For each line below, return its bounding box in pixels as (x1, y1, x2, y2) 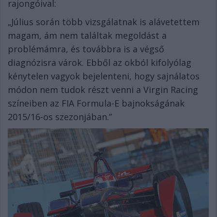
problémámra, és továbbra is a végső (8, 43, 164, 55)
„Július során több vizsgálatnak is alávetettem (8, 16, 200, 28)
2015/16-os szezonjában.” (8, 111, 112, 123)
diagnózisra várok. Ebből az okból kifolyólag (8, 57, 191, 68)
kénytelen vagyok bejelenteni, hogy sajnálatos (8, 70, 200, 82)
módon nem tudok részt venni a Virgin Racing (8, 84, 198, 95)
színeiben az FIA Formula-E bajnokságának (8, 97, 185, 109)
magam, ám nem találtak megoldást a (8, 30, 167, 41)
